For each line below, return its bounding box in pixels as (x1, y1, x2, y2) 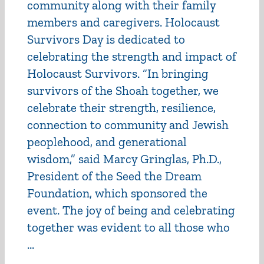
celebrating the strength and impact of (27, 49, 236, 64)
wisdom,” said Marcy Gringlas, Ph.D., (27, 151, 222, 166)
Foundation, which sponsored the (27, 186, 207, 200)
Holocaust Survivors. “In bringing (27, 66, 209, 81)
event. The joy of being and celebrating (27, 203, 235, 217)
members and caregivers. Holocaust (27, 15, 220, 29)
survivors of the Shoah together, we (27, 83, 219, 98)
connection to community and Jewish (27, 117, 229, 132)
